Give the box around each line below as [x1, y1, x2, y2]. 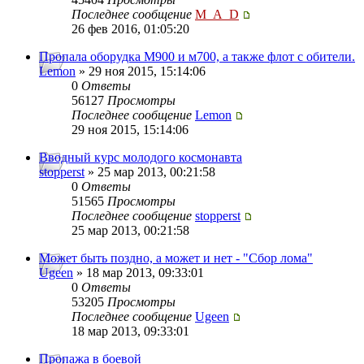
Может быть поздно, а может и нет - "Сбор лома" [39, 251, 313, 266]
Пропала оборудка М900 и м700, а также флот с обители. [39, 50, 355, 64]
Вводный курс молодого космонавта [39, 150, 242, 165]
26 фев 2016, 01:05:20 [71, 22, 189, 37]
